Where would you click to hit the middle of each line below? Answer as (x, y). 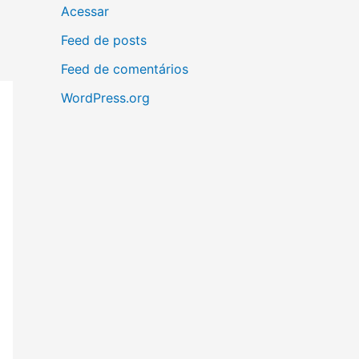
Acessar (85, 12)
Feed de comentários (125, 69)
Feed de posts (104, 40)
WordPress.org (105, 98)
